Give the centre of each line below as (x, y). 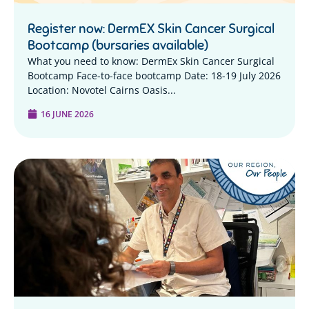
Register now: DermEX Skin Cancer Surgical (151, 29)
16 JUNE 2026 (67, 113)
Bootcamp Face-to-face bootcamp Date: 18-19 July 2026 (154, 76)
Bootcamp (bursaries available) (118, 46)
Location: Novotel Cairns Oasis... (102, 90)
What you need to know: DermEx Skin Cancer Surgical (151, 61)
